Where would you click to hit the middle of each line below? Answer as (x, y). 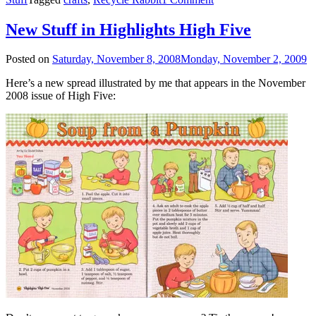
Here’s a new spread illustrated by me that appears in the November (156, 83)
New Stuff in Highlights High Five (128, 29)
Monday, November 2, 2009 (244, 59)
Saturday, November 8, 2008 (116, 59)
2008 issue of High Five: (61, 96)
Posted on (29, 59)
